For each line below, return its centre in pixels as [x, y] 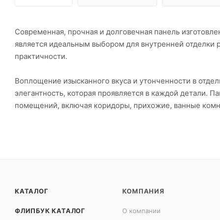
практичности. [41, 56]
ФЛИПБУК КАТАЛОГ [50, 211]
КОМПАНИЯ [143, 191]
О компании [142, 211]
